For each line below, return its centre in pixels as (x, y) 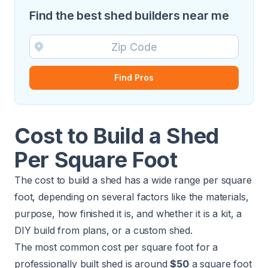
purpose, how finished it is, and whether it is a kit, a (128, 214)
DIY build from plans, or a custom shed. (103, 230)
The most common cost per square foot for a (116, 247)
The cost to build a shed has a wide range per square (133, 180)
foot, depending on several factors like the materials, (132, 197)
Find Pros (134, 77)
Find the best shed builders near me (129, 16)
